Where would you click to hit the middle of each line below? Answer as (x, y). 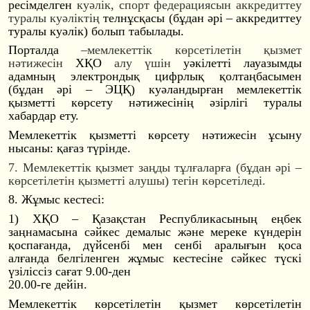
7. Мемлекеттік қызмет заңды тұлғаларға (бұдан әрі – (155, 167)
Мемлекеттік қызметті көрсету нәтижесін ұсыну (155, 135)
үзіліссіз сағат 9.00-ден (70, 271)
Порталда (45, 50)
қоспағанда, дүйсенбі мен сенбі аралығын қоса (155, 245)
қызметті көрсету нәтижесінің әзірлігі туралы (155, 103)
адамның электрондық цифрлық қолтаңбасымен (155, 76)
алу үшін (143, 63)
